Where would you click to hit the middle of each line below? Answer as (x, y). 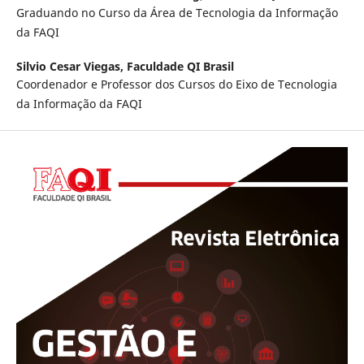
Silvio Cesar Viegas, (71, 67)
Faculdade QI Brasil (180, 67)
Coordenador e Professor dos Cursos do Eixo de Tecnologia (176, 84)
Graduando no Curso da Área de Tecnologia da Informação (177, 13)
